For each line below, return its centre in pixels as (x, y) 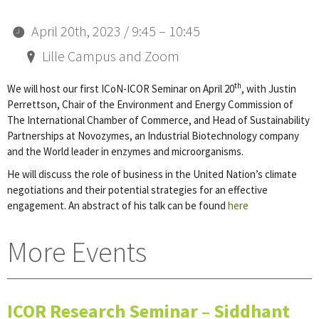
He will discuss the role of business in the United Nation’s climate (152, 174)
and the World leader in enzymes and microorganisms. (125, 151)
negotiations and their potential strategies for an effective (137, 190)
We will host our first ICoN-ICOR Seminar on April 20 (121, 88)
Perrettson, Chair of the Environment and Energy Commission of (150, 104)
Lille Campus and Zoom (111, 56)
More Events (77, 252)
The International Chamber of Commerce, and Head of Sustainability (158, 120)
